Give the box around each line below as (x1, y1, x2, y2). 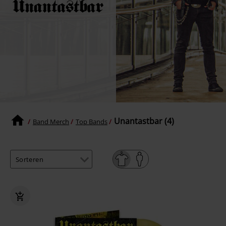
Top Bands (76, 117, 107, 126)
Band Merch (33, 117, 69, 126)
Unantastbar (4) (114, 116, 174, 127)
